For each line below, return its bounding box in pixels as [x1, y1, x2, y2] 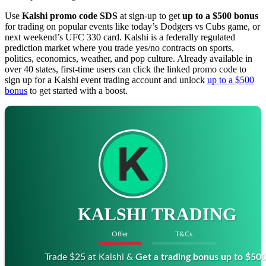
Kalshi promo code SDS [22, 10, 118, 21]
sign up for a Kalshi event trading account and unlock [5, 74, 207, 85]
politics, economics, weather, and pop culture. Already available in [5, 53, 252, 64]
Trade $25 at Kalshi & [45, 252, 135, 262]
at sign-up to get [118, 10, 182, 21]
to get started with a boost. [27, 85, 128, 96]
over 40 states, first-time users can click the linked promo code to [5, 64, 246, 74]
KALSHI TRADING [77, 204, 236, 224]
